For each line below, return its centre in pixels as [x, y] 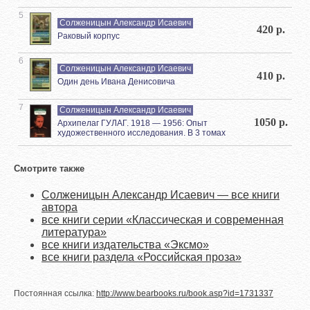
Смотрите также [49, 169]
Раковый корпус [89, 36]
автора [60, 208]
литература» [74, 232]
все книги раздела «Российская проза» [142, 257]
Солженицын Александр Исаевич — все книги [161, 195]
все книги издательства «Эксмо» [125, 245]
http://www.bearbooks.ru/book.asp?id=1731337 [185, 294]
